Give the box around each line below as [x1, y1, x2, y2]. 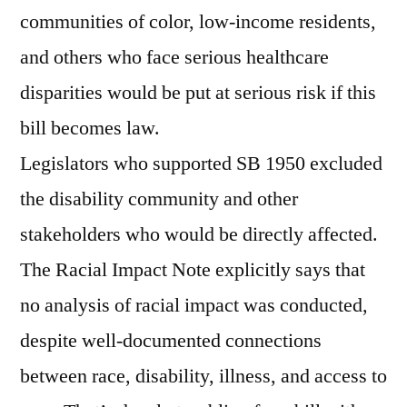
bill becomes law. [20, 115, 160, 142]
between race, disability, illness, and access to [20, 363, 387, 390]
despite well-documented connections [20, 328, 322, 354]
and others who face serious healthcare [20, 45, 329, 71]
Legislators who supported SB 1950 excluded [20, 151, 382, 177]
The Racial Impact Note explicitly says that [20, 257, 365, 283]
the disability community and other [20, 186, 298, 213]
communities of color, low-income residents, [20, 9, 376, 35]
